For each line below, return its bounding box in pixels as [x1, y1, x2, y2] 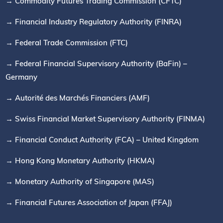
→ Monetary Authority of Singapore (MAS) [5, 177, 155, 187]
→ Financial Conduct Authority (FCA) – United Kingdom [5, 135, 199, 145]
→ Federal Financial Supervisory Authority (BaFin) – [5, 59, 188, 69]
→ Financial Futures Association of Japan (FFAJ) [5, 198, 173, 208]
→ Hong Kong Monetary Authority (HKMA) [5, 156, 155, 166]
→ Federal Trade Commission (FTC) [5, 38, 128, 48]
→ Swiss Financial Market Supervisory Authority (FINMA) [5, 114, 206, 124]
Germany [5, 72, 38, 82]
